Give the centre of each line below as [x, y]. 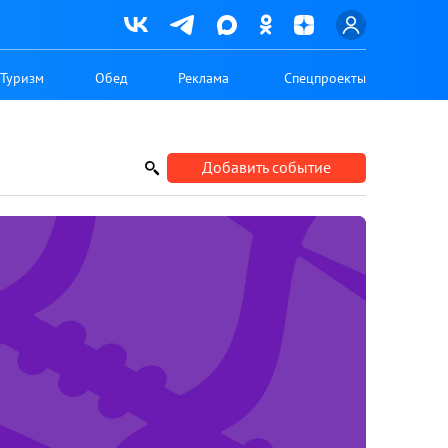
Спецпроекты [324, 77]
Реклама [203, 77]
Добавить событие [266, 166]
